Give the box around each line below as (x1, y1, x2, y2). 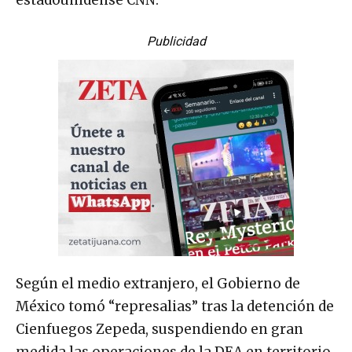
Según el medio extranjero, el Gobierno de (16, 275, 300, 293)
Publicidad (146, 34, 206, 49)
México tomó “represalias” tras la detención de (16, 298, 334, 316)
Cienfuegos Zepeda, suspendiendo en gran (16, 321, 303, 339)
